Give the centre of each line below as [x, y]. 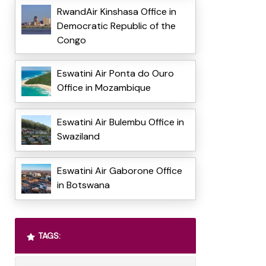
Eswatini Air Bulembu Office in [120, 122]
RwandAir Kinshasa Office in [116, 12]
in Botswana [83, 185]
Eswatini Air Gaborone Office [119, 171]
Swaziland [78, 137]
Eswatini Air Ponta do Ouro [115, 74]
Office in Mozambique [104, 88]
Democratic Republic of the [116, 26]
